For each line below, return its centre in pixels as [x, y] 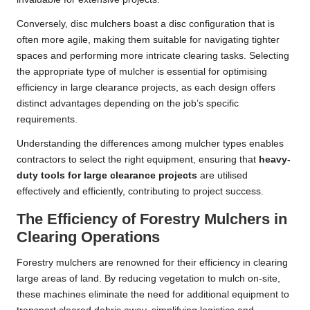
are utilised [222, 176]
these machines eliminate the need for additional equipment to [153, 295]
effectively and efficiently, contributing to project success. [140, 192]
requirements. [47, 120]
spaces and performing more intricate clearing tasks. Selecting [153, 56]
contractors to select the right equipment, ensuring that [138, 160]
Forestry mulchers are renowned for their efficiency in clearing [152, 263]
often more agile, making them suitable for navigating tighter [148, 40]
